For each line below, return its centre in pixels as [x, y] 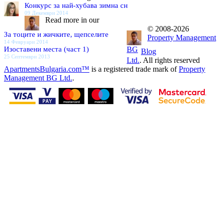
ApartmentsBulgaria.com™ [47, 69]
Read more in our [72, 20]
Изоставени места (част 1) [46, 49]
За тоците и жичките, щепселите [56, 34]
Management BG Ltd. [38, 78]
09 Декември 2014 [46, 13]
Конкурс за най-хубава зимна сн [76, 5]
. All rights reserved [170, 60]
